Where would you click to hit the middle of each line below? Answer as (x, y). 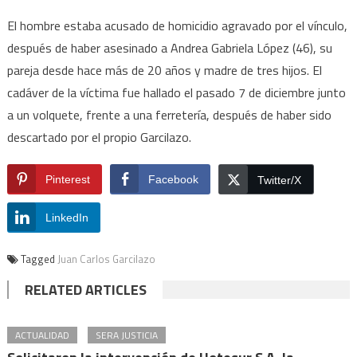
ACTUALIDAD (43, 335)
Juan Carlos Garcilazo (106, 259)
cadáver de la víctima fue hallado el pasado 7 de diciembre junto (176, 92)
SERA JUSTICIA (127, 335)
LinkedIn (67, 217)
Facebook (173, 179)
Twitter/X (279, 180)
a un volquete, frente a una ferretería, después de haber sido (169, 114)
